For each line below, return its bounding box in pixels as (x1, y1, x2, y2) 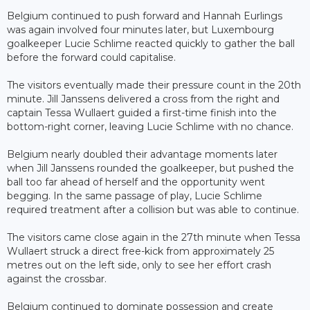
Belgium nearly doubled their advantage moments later (7, 147, 277, 161)
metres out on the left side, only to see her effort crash (7, 258, 271, 271)
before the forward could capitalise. (7, 51, 176, 64)
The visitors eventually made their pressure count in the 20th (7, 78, 301, 91)
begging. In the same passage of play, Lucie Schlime (7, 189, 262, 202)
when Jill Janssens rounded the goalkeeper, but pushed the (7, 161, 294, 174)
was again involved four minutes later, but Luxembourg (7, 23, 274, 36)
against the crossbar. (7, 272, 107, 285)
